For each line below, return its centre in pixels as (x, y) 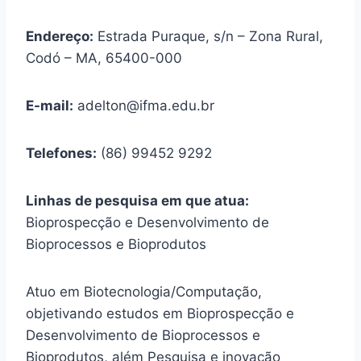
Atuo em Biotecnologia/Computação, (144, 291)
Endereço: (60, 36)
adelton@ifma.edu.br (144, 105)
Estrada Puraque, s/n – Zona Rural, (208, 36)
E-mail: (50, 105)
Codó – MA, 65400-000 (104, 58)
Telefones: (61, 153)
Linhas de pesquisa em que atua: (137, 200)
